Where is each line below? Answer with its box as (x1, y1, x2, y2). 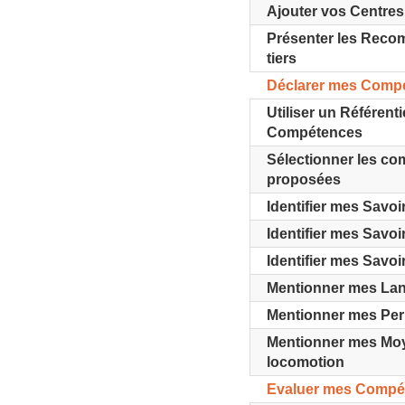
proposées (267, 172, 342, 187)
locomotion (267, 354, 345, 370)
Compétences (267, 125, 363, 140)
